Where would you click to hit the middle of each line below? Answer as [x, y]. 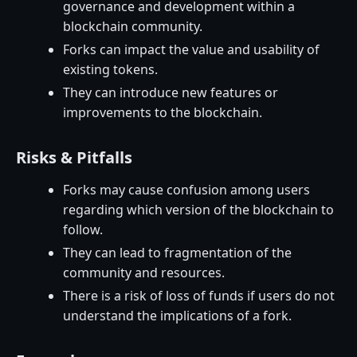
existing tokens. [111, 69]
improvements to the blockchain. [163, 112]
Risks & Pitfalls [74, 157]
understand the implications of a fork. [178, 315]
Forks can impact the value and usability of [192, 49]
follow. [83, 229]
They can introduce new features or [171, 92]
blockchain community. [133, 26]
